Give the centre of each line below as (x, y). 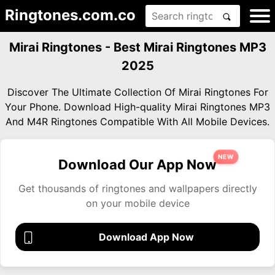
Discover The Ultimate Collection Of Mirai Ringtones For (137, 92)
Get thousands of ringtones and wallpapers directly (137, 188)
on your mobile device (137, 203)
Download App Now (146, 237)
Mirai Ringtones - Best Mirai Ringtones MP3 (137, 47)
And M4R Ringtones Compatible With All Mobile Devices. (137, 122)
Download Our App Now (137, 165)
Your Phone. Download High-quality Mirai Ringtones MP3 (137, 107)
